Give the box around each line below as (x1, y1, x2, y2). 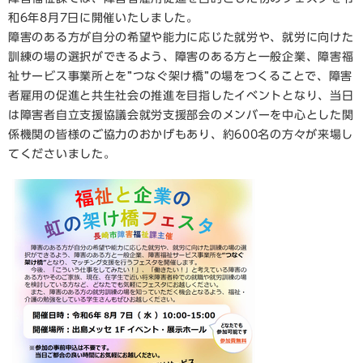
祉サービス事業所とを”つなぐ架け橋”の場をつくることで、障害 (8, 70, 352, 82)
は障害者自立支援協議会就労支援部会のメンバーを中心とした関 (8, 109, 354, 121)
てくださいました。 (8, 148, 116, 160)
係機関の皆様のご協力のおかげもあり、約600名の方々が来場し (8, 129, 354, 140)
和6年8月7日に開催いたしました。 (8, 12, 199, 23)
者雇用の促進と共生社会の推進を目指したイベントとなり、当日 (8, 90, 354, 101)
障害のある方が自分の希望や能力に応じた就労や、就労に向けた (8, 32, 354, 43)
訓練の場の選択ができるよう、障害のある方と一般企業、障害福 (8, 51, 354, 62)
